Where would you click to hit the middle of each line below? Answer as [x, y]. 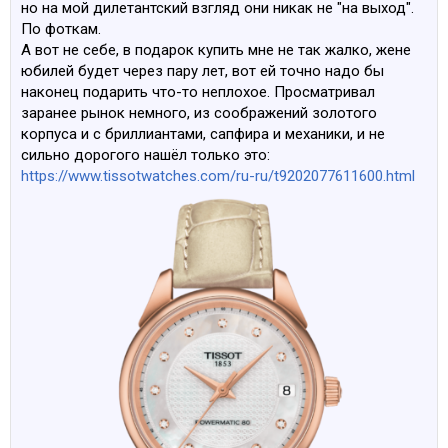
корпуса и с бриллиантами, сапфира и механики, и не [203, 134]
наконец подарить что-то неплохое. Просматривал [198, 92]
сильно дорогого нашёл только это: [145, 155]
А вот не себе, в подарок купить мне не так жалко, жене [216, 50]
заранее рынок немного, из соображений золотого [199, 113]
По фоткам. [61, 29]
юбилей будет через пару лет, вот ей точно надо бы [202, 71]
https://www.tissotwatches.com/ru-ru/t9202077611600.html [218, 176]
